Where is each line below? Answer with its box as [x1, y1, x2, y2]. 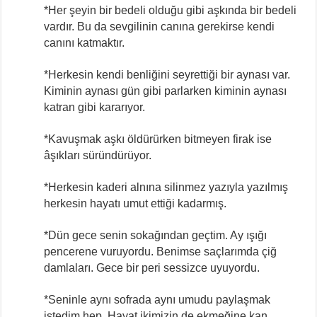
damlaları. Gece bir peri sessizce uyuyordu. [44, 261, 260, 274]
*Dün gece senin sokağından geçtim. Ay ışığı [44, 229, 267, 241]
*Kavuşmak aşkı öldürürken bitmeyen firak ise [44, 132, 272, 145]
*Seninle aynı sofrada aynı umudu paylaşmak [44, 293, 271, 306]
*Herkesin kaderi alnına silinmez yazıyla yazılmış [44, 180, 289, 193]
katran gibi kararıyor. [44, 100, 146, 113]
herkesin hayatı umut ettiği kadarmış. [44, 197, 227, 209]
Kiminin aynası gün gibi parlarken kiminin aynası [44, 84, 287, 97]
